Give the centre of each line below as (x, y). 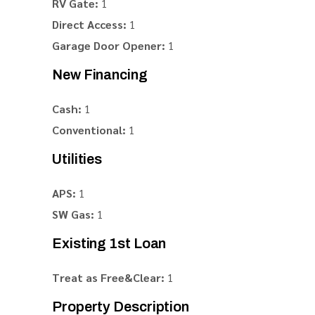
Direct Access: (89, 24)
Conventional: (89, 130)
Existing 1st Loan (109, 243)
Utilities (77, 159)
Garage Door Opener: (109, 45)
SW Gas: (73, 214)
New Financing (100, 75)
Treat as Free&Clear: (108, 277)
